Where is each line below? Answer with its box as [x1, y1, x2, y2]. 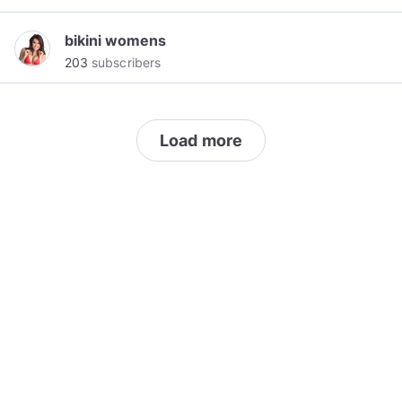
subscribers [88, 55, 161, 70]
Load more [159, 131, 243, 150]
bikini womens [65, 31, 166, 49]
